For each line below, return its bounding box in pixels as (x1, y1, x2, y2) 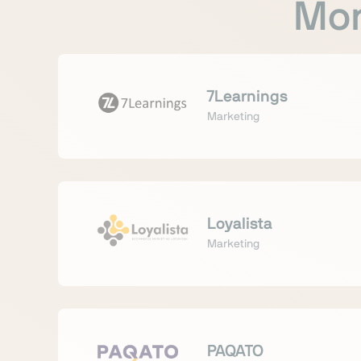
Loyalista (207, 215, 272, 232)
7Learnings (207, 88, 288, 105)
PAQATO (207, 342, 263, 359)
